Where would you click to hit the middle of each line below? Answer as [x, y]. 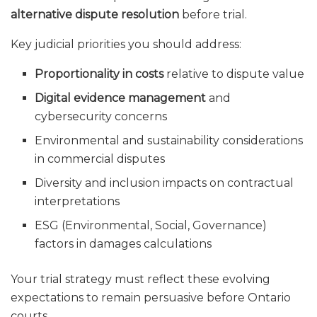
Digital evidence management [121, 98]
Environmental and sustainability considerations [169, 140]
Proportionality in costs [99, 74]
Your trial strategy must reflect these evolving [140, 279]
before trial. [213, 14]
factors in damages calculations [123, 243]
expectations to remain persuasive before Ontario [151, 297]
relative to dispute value [234, 74]
